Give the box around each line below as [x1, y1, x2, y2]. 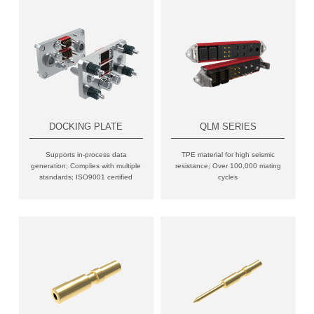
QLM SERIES [199, 121, 257, 132]
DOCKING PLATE [49, 121, 123, 132]
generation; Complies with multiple [31, 161, 142, 170]
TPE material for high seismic [181, 150, 275, 158]
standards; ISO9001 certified [39, 172, 133, 181]
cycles [218, 172, 238, 181]
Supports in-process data [45, 150, 127, 158]
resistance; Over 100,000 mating [175, 161, 281, 170]
